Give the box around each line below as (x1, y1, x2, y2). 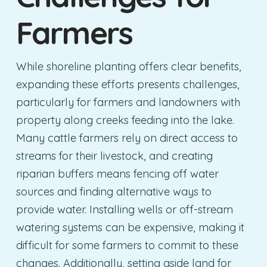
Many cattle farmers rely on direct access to (15, 131, 238, 145)
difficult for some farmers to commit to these (15, 238, 238, 252)
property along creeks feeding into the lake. (15, 113, 234, 127)
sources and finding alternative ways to (15, 184, 212, 198)
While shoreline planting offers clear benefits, (15, 59, 241, 73)
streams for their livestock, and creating (15, 148, 213, 163)
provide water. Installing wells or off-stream (15, 202, 233, 216)
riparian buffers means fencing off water (15, 166, 219, 181)
